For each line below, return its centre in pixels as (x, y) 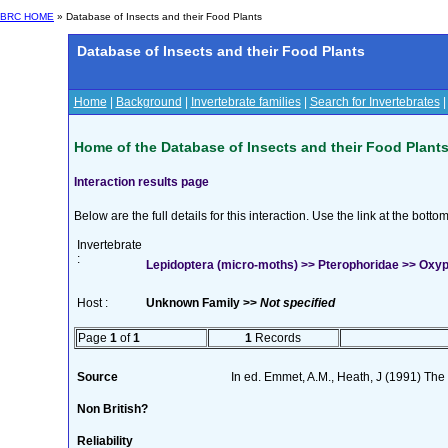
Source (97, 376)
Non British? (112, 408)
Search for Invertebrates (374, 102)
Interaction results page (141, 181)
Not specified (297, 302)
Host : (92, 302)
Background (148, 102)
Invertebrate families (245, 102)
